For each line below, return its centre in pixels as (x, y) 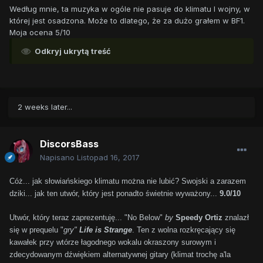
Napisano (58, 158)
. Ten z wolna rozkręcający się (184, 230)
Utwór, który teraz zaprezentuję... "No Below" (87, 218)
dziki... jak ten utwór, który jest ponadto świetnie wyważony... (114, 194)
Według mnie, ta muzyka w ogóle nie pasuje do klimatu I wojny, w (130, 9)
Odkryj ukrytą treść (73, 51)
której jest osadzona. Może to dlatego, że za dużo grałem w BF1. (127, 21)
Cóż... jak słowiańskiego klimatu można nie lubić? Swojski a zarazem (128, 181)
